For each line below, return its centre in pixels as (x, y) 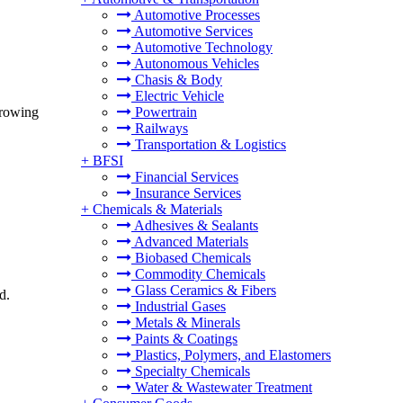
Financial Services (185, 177)
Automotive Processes (196, 15)
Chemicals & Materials (157, 209)
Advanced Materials (190, 242)
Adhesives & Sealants (195, 225)
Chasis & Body (177, 80)
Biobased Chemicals (191, 258)
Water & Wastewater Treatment (222, 387)
